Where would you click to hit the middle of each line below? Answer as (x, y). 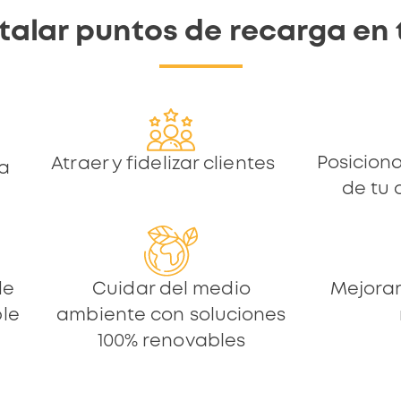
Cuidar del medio (171, 289)
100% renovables (171, 341)
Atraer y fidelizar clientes (163, 165)
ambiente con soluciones (171, 315)
